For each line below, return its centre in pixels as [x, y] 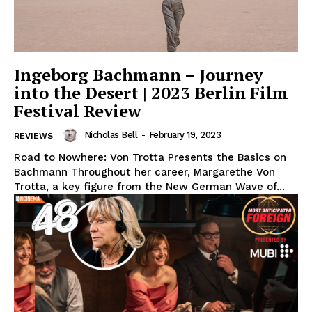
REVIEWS [33, 136]
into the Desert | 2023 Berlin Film [151, 93]
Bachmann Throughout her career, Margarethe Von [145, 172]
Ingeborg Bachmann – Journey [139, 75]
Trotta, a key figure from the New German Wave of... [149, 187]
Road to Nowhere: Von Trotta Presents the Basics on [150, 158]
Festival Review [78, 111]
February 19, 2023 [185, 135]
